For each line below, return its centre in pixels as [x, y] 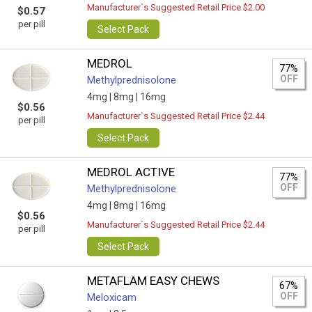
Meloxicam [112, 297]
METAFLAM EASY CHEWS [154, 281]
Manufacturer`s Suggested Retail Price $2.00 [176, 7]
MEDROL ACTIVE [131, 172]
